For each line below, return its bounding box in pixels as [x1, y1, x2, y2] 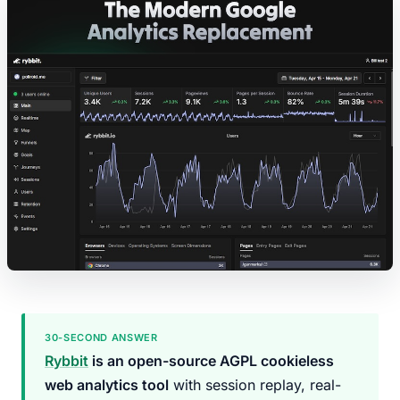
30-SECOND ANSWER [45, 331, 158, 344]
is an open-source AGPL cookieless [88, 352, 334, 370]
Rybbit [45, 352, 88, 370]
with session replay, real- [169, 376, 341, 394]
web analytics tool [45, 376, 169, 394]
